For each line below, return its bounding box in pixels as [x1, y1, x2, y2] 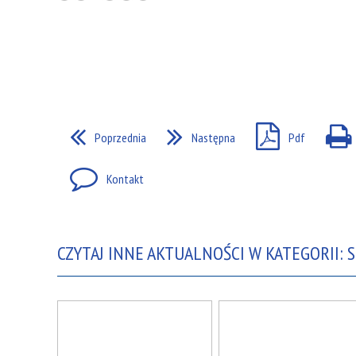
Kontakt [106, 172, 144, 187]
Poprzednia [95, 130, 146, 145]
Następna [192, 130, 235, 145]
